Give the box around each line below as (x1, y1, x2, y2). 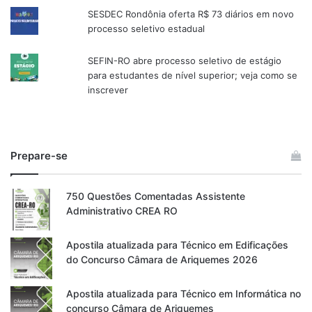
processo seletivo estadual (88, 23, 205, 35)
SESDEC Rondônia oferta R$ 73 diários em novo (88, 8, 295, 20)
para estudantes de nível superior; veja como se (88, 70, 298, 81)
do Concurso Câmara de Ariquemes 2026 (66, 253, 258, 266)
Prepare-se (10, 149, 68, 163)
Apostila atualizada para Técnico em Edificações (66, 239, 288, 251)
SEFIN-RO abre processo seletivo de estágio (88, 55, 282, 67)
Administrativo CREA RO (66, 205, 178, 217)
